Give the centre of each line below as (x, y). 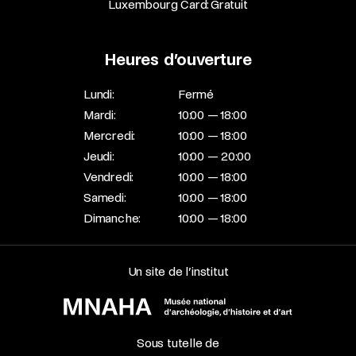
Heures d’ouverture (178, 60)
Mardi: (100, 115)
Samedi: (105, 197)
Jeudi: (99, 156)
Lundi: (99, 94)
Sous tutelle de (178, 343)
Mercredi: (110, 135)
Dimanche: (112, 218)
